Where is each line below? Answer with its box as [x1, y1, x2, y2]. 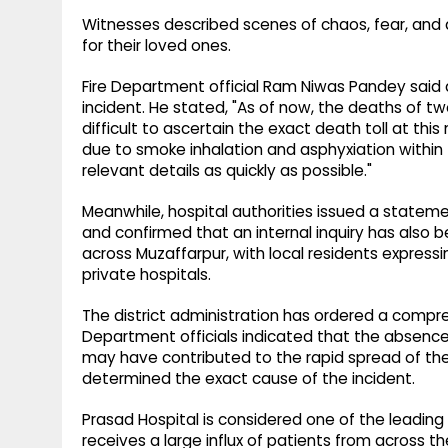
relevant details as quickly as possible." [82, 160, 372, 182]
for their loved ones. [82, 35, 231, 57]
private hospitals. [82, 264, 211, 286]
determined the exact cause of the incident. [82, 368, 415, 390]
